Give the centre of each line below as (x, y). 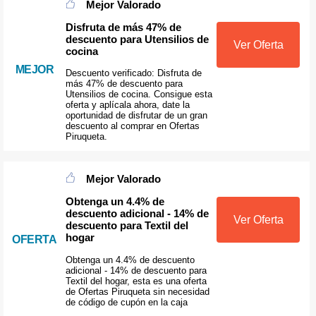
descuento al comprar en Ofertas (132, 126)
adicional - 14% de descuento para (136, 270)
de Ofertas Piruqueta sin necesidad (137, 291)
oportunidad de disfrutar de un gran (136, 115)
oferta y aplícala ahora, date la (127, 104)
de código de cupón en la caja (126, 302)
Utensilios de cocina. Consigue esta (139, 94)
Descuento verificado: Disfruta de (133, 73)
